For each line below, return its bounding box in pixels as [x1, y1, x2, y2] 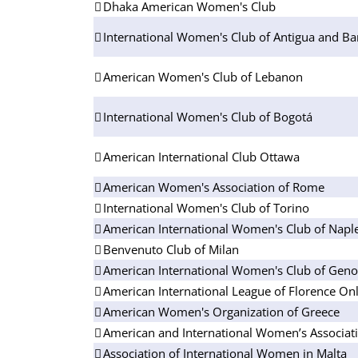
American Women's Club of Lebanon [103, 68, 303, 85]
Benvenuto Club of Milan [103, 241, 239, 257]
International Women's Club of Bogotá [103, 108, 312, 125]
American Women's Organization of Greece [103, 303, 340, 320]
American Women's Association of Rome [103, 178, 324, 195]
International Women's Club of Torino [103, 199, 309, 216]
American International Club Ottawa [103, 148, 300, 165]
